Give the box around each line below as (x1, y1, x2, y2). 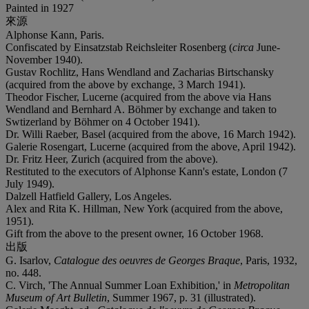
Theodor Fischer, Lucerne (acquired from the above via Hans (6, 90, 271, 103)
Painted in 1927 (6, 1, 74, 14)
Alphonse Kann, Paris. (6, 28, 104, 41)
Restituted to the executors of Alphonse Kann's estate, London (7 (6, 165, 288, 177)
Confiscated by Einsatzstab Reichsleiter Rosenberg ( (6, 41, 232, 53)
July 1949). (6, 177, 54, 190)
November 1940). (6, 53, 83, 66)
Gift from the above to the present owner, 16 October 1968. (6, 227, 263, 239)
